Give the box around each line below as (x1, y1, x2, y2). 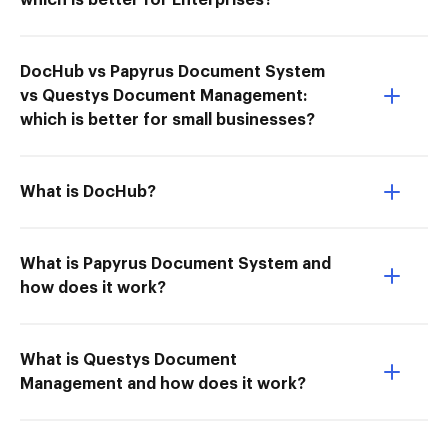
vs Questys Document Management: (20, 88, 307, 104)
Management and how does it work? (20, 376, 306, 392)
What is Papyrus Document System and (20, 256, 331, 272)
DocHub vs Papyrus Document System (20, 64, 325, 80)
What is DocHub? (20, 184, 156, 200)
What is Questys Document (20, 352, 237, 368)
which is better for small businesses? (20, 112, 315, 128)
